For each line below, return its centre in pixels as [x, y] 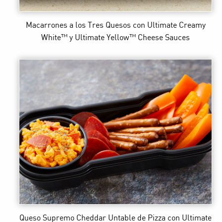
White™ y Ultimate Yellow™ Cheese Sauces [116, 38]
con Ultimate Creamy [169, 26]
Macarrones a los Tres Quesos [78, 26]
